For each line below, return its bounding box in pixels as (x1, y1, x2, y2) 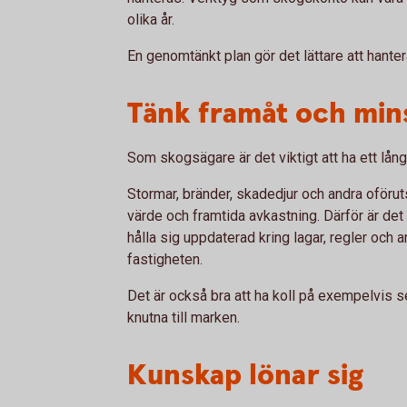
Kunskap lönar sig (127, 356, 364, 395)
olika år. (127, 11, 174, 28)
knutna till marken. (127, 309, 240, 326)
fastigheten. (127, 251, 203, 268)
